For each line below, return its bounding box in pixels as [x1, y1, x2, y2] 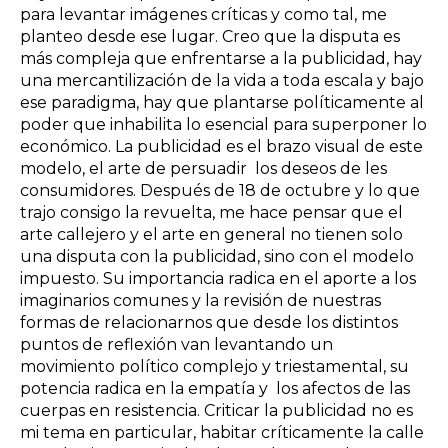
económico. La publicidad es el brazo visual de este [20, 136, 423, 156]
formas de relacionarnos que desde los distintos [20, 312, 398, 332]
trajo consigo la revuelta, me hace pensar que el [20, 202, 403, 222]
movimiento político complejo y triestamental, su [20, 356, 409, 376]
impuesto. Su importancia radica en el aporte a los [20, 268, 416, 288]
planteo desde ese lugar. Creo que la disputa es [20, 26, 400, 46]
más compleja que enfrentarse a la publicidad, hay [20, 48, 422, 68]
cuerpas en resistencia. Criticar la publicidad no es [20, 400, 413, 420]
